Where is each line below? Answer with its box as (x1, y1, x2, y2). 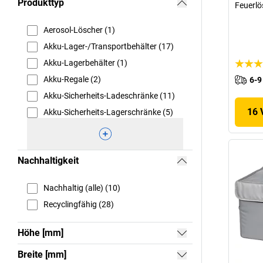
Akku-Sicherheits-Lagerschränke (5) (43, 107, 173, 117)
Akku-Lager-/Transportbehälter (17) (43, 42, 174, 52)
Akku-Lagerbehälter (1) (43, 58, 127, 68)
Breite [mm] (18, 248, 66, 260)
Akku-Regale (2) (43, 75, 101, 85)
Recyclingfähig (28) (43, 200, 114, 210)
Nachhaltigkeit (18, 154, 79, 166)
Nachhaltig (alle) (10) (43, 183, 120, 193)
